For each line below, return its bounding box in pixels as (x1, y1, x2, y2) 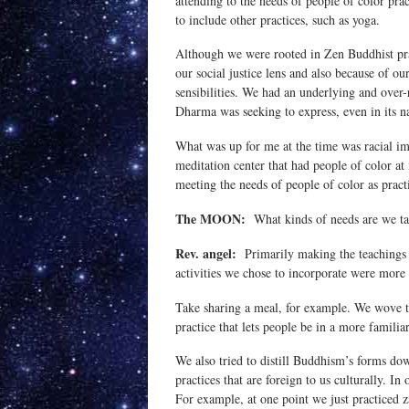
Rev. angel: (175, 243, 236, 263)
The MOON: (175, 208, 246, 228)
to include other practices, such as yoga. (175, 10, 380, 28)
